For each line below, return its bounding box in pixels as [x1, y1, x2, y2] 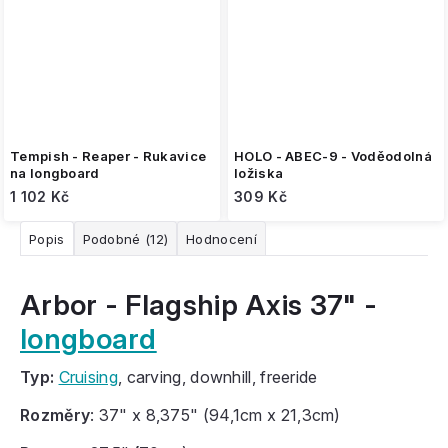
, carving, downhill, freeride [117, 367, 318, 388]
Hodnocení [186, 231, 257, 248]
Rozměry [20, 405, 91, 426]
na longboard [10, 165, 100, 182]
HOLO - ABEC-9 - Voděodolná [234, 148, 432, 165]
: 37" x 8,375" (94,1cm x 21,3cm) [90, 405, 346, 426]
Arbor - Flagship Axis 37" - [20, 288, 378, 323]
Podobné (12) [82, 231, 169, 248]
